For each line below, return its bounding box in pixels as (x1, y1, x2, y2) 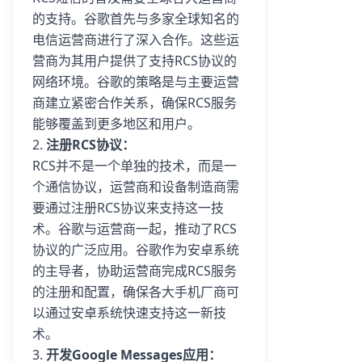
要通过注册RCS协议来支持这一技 (32, 199, 224, 217)
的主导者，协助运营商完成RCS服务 (32, 262, 237, 280)
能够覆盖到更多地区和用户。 (32, 115, 200, 133)
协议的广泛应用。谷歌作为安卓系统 (32, 241, 239, 259)
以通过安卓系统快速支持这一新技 (32, 304, 226, 322)
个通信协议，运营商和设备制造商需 (32, 178, 239, 196)
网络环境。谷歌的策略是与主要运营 (32, 73, 239, 90)
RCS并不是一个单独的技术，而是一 (32, 157, 237, 175)
